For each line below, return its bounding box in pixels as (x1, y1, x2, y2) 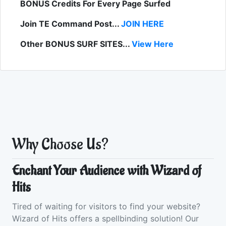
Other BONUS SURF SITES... (20, 39, 132, 49)
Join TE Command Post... (20, 19, 121, 29)
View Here (132, 39, 174, 49)
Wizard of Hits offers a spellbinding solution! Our (12, 213, 199, 224)
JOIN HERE (121, 19, 164, 29)
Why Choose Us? (12, 135, 108, 155)
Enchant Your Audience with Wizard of (12, 162, 201, 180)
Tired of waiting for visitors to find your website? (12, 201, 200, 212)
